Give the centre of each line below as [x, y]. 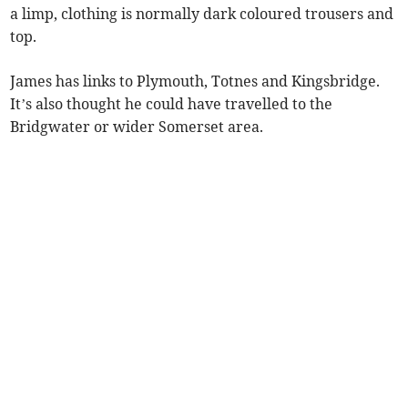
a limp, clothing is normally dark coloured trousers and [202, 13]
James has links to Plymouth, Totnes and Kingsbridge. [195, 81]
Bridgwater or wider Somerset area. [137, 126]
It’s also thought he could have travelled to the [172, 103]
